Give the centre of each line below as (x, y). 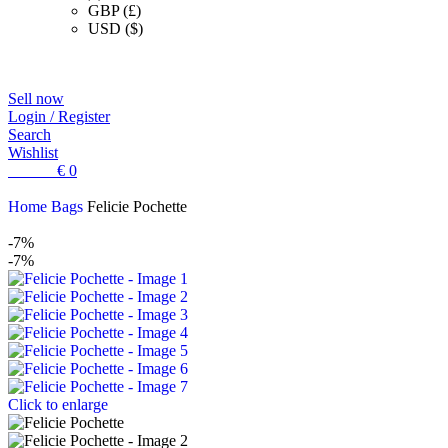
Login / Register (59, 116)
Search (29, 134)
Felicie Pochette (137, 206)
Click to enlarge (58, 404)
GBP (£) (114, 10)
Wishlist (33, 152)
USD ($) (115, 28)
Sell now (36, 98)
